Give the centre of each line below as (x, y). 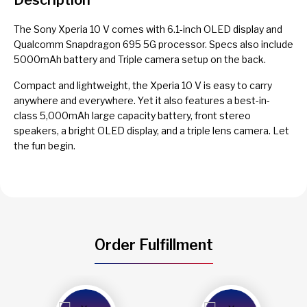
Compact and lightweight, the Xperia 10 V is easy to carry (143, 85)
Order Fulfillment (153, 244)
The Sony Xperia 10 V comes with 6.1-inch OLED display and (148, 29)
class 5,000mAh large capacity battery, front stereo (132, 115)
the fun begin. (45, 145)
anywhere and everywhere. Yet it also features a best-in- (142, 100)
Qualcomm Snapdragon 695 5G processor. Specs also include (153, 44)
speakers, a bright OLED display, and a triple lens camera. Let (151, 130)
